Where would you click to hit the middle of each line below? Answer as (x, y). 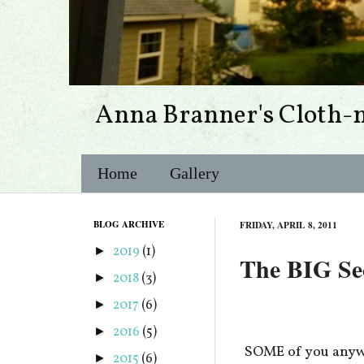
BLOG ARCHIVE (129, 224)
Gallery (195, 173)
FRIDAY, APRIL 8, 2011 (288, 225)
